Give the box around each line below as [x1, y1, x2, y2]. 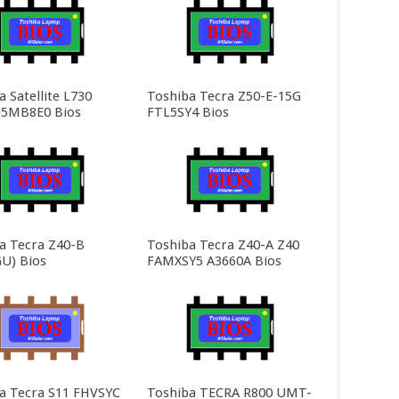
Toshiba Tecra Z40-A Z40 [146, 236, 299, 253]
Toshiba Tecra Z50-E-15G [146, 88, 301, 105]
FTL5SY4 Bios [146, 104, 229, 121]
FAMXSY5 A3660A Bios [146, 252, 281, 269]
